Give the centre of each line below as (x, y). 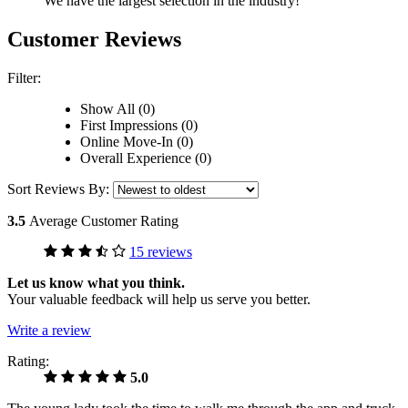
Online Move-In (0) (137, 142)
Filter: (24, 78)
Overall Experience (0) (146, 158)
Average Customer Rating (104, 221)
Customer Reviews (94, 40)
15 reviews (161, 252)
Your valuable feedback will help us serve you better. (159, 300)
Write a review (49, 331)
